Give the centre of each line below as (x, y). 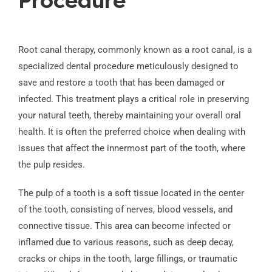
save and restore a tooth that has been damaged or (121, 83)
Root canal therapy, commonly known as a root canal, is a (135, 50)
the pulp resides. (51, 165)
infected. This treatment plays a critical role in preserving (133, 99)
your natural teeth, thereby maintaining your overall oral (129, 116)
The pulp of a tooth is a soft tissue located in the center (131, 193)
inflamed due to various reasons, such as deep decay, (126, 243)
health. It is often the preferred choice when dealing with (131, 132)
